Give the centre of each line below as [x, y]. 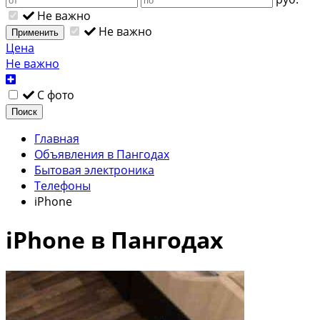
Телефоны [62, 185]
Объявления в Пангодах [102, 154]
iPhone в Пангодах [115, 240]
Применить [35, 32]
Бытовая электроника [94, 170]
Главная [57, 138]
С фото [56, 95]
